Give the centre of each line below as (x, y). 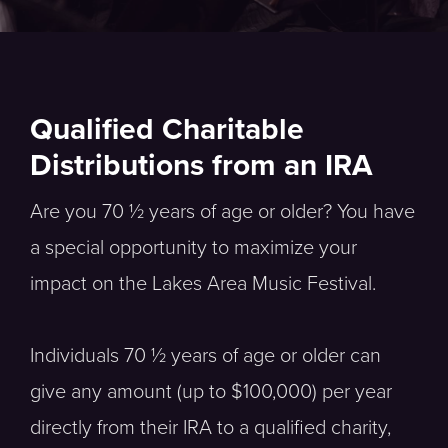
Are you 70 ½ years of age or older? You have (222, 212)
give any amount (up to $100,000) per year (211, 392)
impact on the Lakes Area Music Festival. (203, 284)
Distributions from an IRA (201, 165)
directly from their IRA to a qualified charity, (210, 428)
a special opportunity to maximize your (193, 248)
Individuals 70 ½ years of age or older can (205, 356)
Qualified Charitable (167, 129)
